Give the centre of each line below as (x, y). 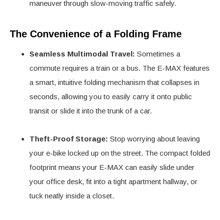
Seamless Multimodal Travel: (82, 54)
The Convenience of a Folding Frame (96, 34)
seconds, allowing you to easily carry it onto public (111, 96)
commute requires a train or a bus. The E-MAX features (120, 68)
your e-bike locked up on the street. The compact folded (120, 153)
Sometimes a (158, 54)
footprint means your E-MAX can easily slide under (112, 167)
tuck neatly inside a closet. (72, 195)
